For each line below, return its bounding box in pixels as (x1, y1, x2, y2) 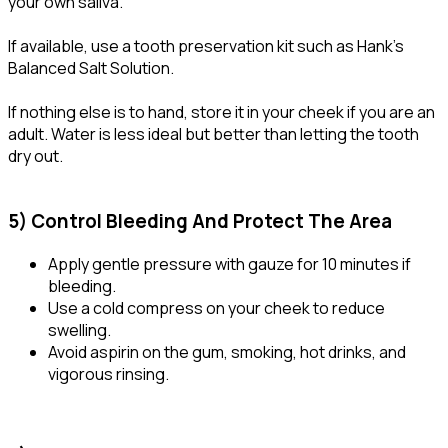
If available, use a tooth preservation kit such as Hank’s (8, 35, 404, 58)
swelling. (48, 318, 111, 341)
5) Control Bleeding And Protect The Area (8, 208, 392, 235)
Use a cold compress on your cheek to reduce (48, 296, 385, 319)
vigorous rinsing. (48, 362, 169, 385)
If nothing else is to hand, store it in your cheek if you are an (8, 101, 435, 124)
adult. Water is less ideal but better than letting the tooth (8, 123, 419, 146)
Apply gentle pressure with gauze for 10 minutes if (48, 252, 411, 275)
